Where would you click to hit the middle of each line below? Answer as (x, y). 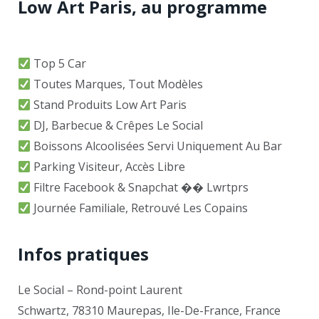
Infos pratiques (83, 254)
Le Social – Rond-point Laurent (100, 290)
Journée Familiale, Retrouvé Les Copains (140, 208)
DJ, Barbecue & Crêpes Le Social (117, 125)
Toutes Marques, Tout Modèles (117, 84)
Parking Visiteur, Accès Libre (108, 166)
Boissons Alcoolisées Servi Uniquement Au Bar (157, 146)
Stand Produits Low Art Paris (109, 104)
